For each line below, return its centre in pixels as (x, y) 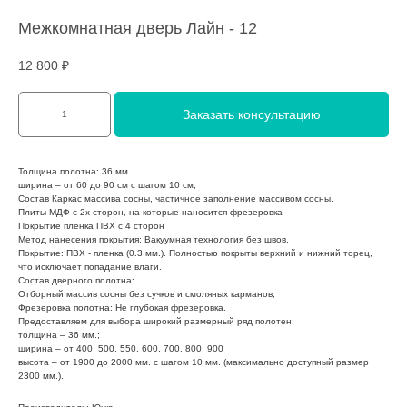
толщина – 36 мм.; (59, 334)
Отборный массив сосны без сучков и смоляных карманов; (147, 293)
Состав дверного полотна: (76, 280)
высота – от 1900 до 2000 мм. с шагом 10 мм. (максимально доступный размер (194, 362)
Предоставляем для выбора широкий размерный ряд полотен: (156, 321)
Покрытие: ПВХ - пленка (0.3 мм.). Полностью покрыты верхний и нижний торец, (195, 253)
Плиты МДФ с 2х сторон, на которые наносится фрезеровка (150, 212)
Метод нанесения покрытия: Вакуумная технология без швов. (154, 239)
